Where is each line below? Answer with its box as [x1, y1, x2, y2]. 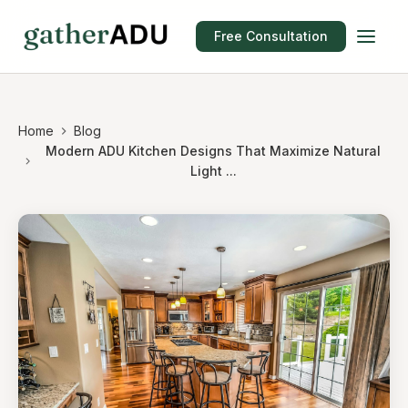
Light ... [189, 163, 237, 178]
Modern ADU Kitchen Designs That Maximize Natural [46, 143, 382, 158]
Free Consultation [214, 28, 328, 44]
